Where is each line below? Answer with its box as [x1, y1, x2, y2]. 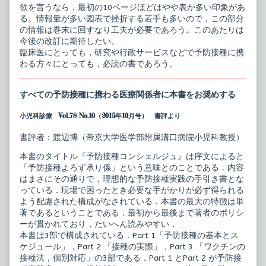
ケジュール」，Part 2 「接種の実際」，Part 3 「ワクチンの [20, 242, 245, 252]
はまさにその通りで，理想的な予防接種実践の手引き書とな [20, 174, 244, 185]
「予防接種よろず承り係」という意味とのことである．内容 [20, 163, 244, 173]
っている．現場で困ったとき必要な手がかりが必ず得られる [20, 185, 244, 196]
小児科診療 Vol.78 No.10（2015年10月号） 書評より [20, 111, 180, 120]
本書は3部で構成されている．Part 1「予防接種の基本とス [20, 230, 239, 241]
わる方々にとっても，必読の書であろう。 [20, 59, 178, 69]
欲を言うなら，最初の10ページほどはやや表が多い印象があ [20, 2, 245, 13]
